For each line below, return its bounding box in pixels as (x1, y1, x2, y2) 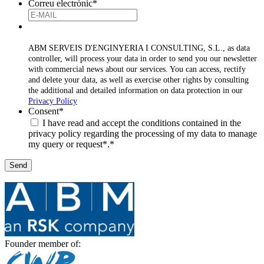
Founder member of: (5, 239, 81, 249)
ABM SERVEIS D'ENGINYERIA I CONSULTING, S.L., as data (28, 43, 250, 52)
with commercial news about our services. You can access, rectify (28, 64, 246, 74)
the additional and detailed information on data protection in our (28, 85, 243, 95)
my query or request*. (28, 138, 110, 149)
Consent (28, 105, 59, 116)
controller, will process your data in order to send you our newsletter (28, 54, 257, 63)
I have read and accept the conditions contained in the (42, 117, 241, 128)
